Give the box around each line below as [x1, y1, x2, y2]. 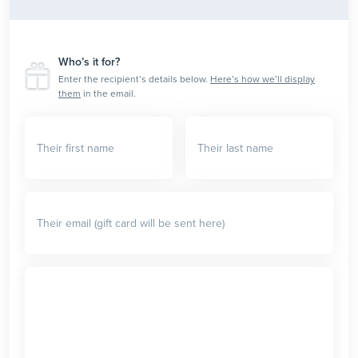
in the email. [81, 88, 136, 100]
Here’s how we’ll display [210, 74, 315, 86]
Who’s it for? [58, 55, 120, 70]
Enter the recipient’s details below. [58, 74, 210, 86]
